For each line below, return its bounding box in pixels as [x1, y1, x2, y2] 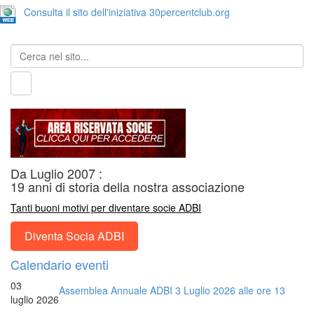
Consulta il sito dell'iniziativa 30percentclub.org [24, 5, 230, 20]
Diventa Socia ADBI [25, 228, 124, 245]
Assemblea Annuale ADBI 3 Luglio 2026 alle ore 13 [59, 283, 285, 298]
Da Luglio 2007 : [11, 164, 102, 183]
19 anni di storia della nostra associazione [11, 177, 245, 196]
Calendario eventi [11, 255, 109, 274]
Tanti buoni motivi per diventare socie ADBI [11, 200, 201, 215]
